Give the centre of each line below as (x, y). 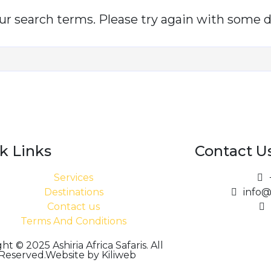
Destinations (73, 192)
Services (74, 177)
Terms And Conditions (74, 221)
